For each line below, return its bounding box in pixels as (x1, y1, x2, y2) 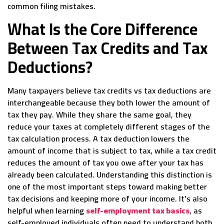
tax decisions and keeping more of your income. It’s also (7, 190, 207, 206)
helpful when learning (7, 202, 86, 218)
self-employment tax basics (86, 202, 189, 218)
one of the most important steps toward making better (7, 178, 207, 194)
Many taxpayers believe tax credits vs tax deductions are (7, 82, 211, 98)
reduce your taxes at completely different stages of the (7, 118, 210, 134)
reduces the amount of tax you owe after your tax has (7, 154, 203, 170)
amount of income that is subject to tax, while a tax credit (7, 142, 216, 158)
